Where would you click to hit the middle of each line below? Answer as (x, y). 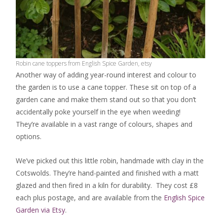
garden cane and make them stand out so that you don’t (106, 100)
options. (29, 137)
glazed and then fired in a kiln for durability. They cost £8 (107, 185)
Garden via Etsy (40, 210)
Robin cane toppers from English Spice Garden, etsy (84, 64)
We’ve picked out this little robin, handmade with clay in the (110, 161)
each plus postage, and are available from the (90, 198)
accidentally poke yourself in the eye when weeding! (98, 112)
